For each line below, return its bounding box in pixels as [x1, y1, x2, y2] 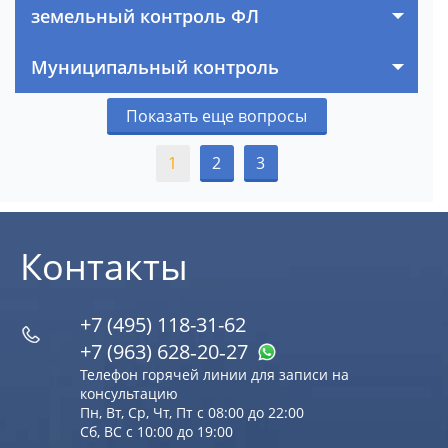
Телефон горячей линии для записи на [80, 365, 349, 385]
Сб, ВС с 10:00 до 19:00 [80, 422, 233, 442]
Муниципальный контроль [31, 55, 279, 80]
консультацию [80, 384, 178, 404]
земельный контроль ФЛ [31, 4, 259, 29]
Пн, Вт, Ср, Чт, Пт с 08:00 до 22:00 [80, 403, 304, 423]
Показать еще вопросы [126, 105, 307, 128]
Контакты [20, 242, 188, 292]
